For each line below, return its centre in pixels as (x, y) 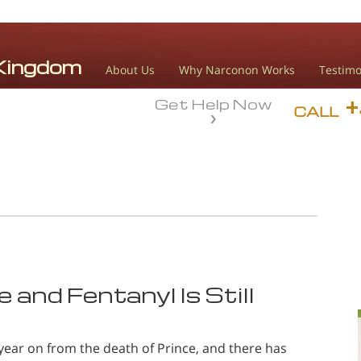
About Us (130, 70)
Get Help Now (213, 103)
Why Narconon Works (237, 70)
